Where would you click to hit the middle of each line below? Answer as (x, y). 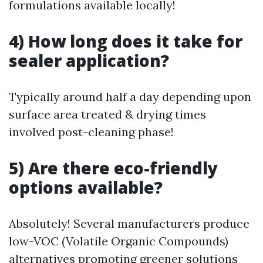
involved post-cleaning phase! (91, 132)
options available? (86, 187)
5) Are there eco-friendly (113, 168)
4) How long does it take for (126, 41)
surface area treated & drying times (107, 114)
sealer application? (89, 60)
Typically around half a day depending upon (130, 97)
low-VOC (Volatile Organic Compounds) (119, 241)
